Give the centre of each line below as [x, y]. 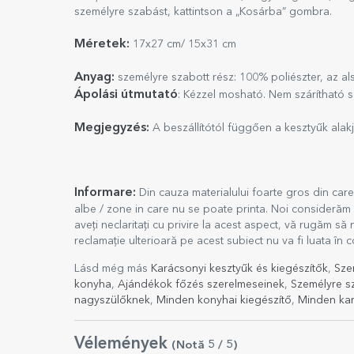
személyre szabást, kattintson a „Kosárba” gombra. [203, 12]
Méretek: [102, 44]
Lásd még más [113, 269]
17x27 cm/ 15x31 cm [183, 44]
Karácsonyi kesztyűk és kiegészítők [239, 269]
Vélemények [123, 344]
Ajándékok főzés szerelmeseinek [201, 284]
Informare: [107, 193]
